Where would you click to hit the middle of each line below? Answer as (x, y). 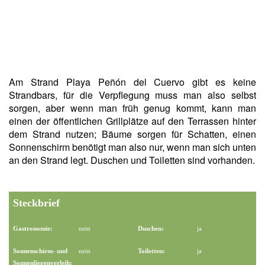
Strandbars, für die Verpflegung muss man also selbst (132, 95)
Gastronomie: (33, 228)
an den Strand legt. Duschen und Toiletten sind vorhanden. (132, 160)
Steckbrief (36, 203)
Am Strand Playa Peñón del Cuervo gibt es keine (132, 82)
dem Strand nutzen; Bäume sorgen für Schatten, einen (132, 134)
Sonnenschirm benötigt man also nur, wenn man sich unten (132, 147)
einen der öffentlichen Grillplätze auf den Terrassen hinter (132, 121)
